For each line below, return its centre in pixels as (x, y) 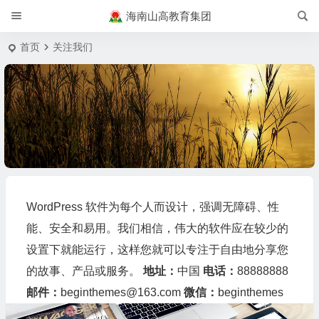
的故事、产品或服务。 (84, 271)
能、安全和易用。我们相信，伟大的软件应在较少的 (157, 228)
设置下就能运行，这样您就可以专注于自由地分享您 (157, 249)
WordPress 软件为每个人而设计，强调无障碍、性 (152, 206)
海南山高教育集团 (168, 16)
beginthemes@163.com (122, 292)
